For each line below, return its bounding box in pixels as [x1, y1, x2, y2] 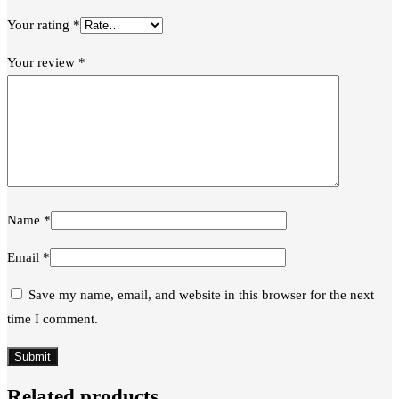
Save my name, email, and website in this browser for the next [28, 288, 374, 303]
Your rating [7, 18, 73, 33]
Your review [7, 55, 78, 70]
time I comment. [7, 312, 98, 327]
